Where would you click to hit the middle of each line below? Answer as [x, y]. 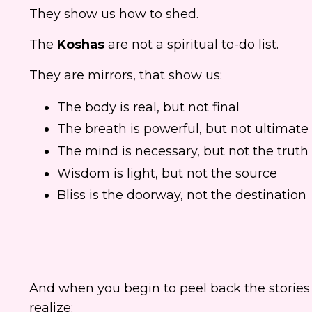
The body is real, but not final [148, 107]
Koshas [81, 44]
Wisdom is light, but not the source [167, 173]
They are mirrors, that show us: [126, 75]
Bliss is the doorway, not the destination [182, 195]
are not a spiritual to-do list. [192, 44]
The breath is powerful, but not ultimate [183, 129]
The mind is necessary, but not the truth [183, 151]
